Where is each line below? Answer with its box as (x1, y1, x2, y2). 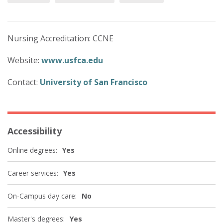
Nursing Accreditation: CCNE (7, 32, 113, 44)
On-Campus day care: (7, 191, 77, 201)
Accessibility (7, 124, 62, 137)
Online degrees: (7, 145, 57, 155)
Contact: (7, 76, 40, 88)
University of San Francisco (40, 76, 147, 88)
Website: (7, 54, 41, 66)
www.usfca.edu (41, 54, 103, 66)
